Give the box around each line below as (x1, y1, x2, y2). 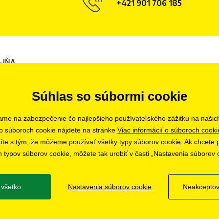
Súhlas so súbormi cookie (32, 89, 187, 104)
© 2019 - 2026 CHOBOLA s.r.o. (71, 199, 148, 206)
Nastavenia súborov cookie (67, 183, 152, 191)
